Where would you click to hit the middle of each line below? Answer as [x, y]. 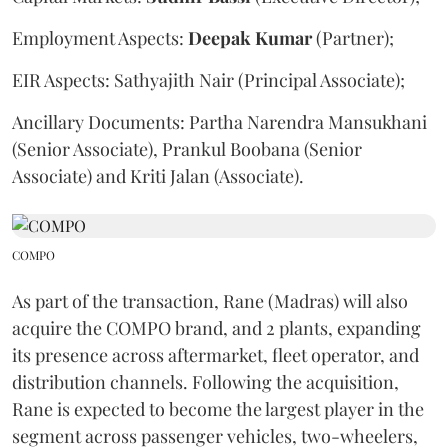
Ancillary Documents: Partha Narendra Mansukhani [219, 121]
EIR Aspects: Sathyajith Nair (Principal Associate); [208, 79]
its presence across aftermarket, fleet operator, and [215, 354]
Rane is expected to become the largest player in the [218, 408]
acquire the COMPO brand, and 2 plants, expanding [216, 327]
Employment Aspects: [100, 37]
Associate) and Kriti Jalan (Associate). [158, 175]
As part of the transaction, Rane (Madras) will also [210, 300]
